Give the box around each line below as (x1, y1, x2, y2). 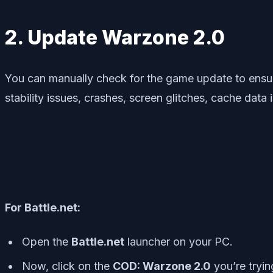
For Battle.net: (5, 200, 80, 214)
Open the (22, 235, 71, 248)
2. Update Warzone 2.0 (5, 25, 225, 49)
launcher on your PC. (124, 235, 233, 248)
